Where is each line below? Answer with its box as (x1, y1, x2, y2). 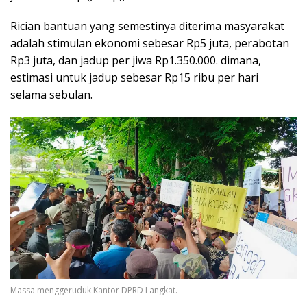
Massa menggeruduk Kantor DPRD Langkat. (10, 284, 177, 297)
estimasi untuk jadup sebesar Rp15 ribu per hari (10, 70, 258, 86)
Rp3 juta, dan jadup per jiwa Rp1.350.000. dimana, (10, 53, 261, 69)
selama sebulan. (10, 87, 93, 103)
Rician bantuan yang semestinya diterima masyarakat (10, 19, 284, 34)
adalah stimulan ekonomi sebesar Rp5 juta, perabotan (10, 36, 289, 51)
